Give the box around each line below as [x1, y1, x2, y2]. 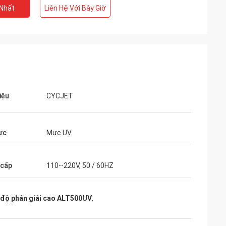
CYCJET [46, 92, 73, 100]
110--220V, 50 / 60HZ [46, 161, 114, 169]
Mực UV [46, 129, 72, 137]
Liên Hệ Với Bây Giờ [44, 4, 106, 12]
